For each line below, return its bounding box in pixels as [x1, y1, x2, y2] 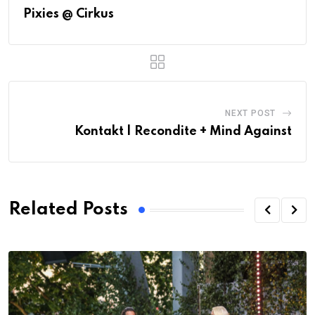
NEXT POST [224, 108, 276, 118]
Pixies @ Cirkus [23, 7, 114, 20]
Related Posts [8, 201, 128, 219]
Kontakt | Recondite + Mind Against [75, 124, 292, 138]
